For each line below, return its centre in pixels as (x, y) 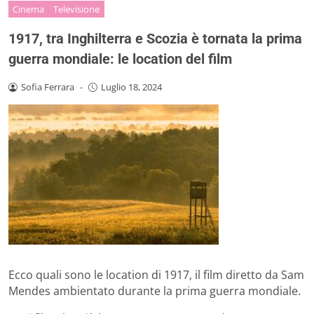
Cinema (29, 9)
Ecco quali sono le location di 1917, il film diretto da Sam (156, 274)
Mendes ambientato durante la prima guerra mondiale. (155, 291)
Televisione (77, 9)
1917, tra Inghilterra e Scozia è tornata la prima (155, 38)
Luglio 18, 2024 (131, 87)
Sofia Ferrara (47, 87)
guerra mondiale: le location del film (120, 59)
